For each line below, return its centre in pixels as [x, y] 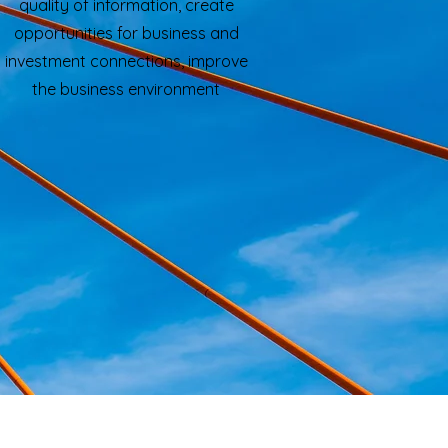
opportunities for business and [126, 33]
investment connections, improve [126, 61]
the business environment [126, 89]
